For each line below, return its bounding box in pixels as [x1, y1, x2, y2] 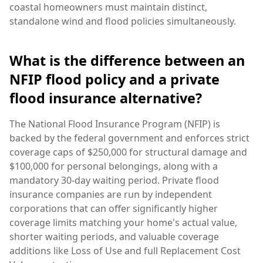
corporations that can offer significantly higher [9, 201, 218, 215]
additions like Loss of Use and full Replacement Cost [9, 244, 241, 257]
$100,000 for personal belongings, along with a [9, 159, 218, 173]
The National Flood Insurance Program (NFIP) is [9, 117, 220, 130]
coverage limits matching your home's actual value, [9, 215, 237, 229]
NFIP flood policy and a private [9, 69, 220, 89]
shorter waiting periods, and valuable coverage [9, 230, 219, 243]
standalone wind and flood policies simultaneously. [9, 14, 236, 28]
